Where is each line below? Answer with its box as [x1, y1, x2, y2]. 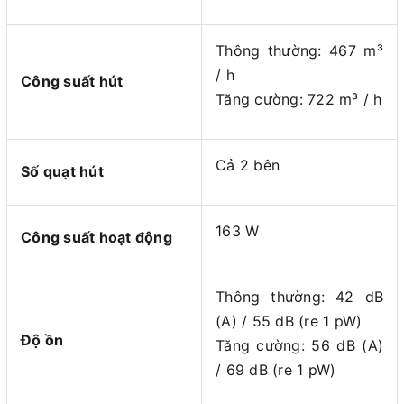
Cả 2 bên [216, 156, 280, 175]
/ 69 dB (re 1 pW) [216, 361, 336, 380]
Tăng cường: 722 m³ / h [216, 90, 382, 109]
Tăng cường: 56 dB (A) [216, 336, 383, 355]
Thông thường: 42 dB [216, 288, 383, 307]
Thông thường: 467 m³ [216, 41, 383, 60]
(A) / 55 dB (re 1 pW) [216, 312, 363, 331]
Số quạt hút [21, 162, 104, 181]
